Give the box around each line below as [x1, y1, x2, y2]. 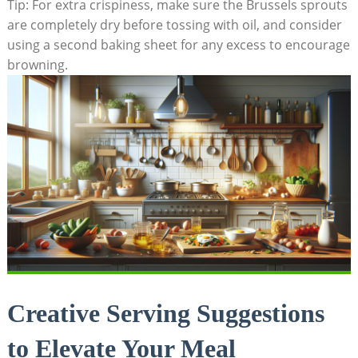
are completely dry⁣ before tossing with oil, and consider [6, 15, 342, 34]
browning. [6, 55, 68, 74]
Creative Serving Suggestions [6, 299, 324, 328]
